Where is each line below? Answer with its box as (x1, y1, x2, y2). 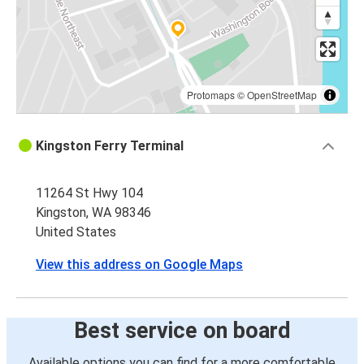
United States (36, 224, 116, 240)
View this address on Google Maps (36, 257, 243, 273)
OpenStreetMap (247, 88, 317, 102)
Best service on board (73, 318, 291, 344)
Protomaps (187, 88, 235, 102)
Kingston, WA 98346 (36, 205, 151, 221)
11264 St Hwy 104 (36, 185, 143, 201)
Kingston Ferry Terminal (36, 138, 184, 154)
